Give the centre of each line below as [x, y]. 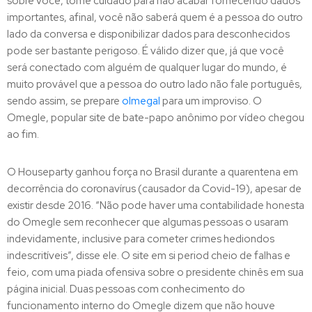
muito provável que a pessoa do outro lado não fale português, [155, 84]
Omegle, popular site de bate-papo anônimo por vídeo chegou [156, 118]
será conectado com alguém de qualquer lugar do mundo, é [147, 68]
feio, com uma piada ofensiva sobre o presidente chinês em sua [155, 272]
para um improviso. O [211, 101]
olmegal [141, 101]
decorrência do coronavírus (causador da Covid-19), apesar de [154, 189]
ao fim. [23, 134]
